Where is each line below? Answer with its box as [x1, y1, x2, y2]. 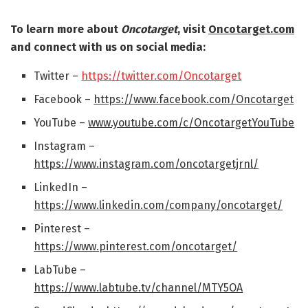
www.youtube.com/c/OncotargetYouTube [88, 116, 295, 130]
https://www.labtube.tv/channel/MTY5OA [34, 281, 243, 295]
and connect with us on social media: [10, 41, 206, 54]
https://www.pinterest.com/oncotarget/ [34, 240, 238, 254]
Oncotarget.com [208, 23, 294, 36]
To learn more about [10, 23, 121, 36]
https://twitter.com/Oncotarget [81, 69, 242, 83]
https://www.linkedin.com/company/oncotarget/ [34, 199, 283, 212]
